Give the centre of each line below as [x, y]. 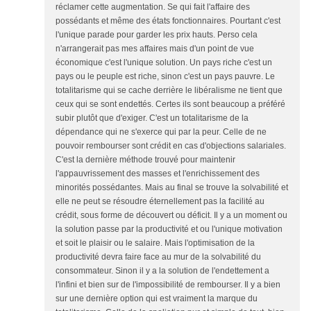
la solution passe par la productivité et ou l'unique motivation [169, 229]
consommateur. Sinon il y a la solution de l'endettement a [162, 271]
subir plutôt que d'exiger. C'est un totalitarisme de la [152, 118]
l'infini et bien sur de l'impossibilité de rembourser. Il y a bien [168, 285]
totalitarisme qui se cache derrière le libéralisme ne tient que [169, 90]
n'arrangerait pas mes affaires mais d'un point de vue [155, 49]
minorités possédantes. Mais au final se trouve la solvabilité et [172, 187]
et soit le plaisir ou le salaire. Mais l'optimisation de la [155, 243]
